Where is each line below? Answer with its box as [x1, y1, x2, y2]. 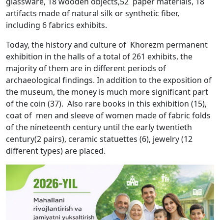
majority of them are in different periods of [6, 63, 166, 74]
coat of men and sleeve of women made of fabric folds [6, 110, 211, 121]
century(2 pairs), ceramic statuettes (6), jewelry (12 [6, 134, 192, 145]
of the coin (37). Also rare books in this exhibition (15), [6, 98, 207, 110]
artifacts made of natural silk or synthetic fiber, [6, 8, 179, 19]
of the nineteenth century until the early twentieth [6, 122, 192, 133]
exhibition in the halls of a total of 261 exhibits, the [6, 51, 192, 62]
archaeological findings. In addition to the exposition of [6, 75, 212, 86]
